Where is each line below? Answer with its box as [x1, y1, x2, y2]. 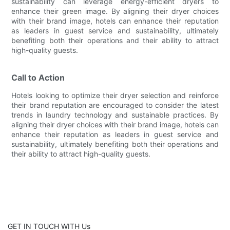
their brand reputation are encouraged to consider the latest [11, 100, 219, 109]
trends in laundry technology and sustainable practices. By [11, 110, 219, 119]
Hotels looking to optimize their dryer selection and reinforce [11, 90, 219, 100]
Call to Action [11, 72, 65, 83]
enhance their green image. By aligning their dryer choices [11, 6, 219, 15]
